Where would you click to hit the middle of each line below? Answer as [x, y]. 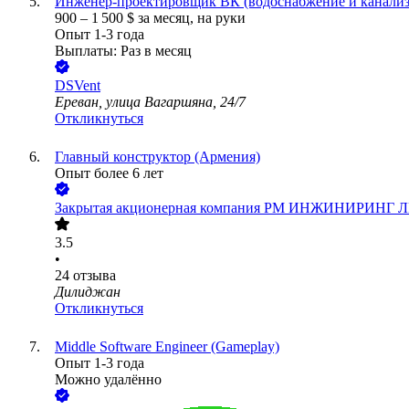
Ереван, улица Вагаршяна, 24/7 [150, 102]
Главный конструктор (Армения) [157, 157]
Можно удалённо [108, 380]
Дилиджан [88, 292]
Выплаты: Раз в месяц [123, 51]
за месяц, [168, 18]
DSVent [78, 86]
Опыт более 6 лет [109, 173]
